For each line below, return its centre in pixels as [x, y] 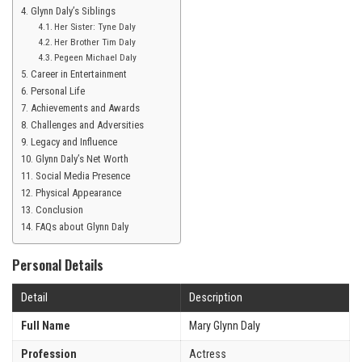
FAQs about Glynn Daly [82, 227]
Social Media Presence [82, 176]
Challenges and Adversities [87, 125]
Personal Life [57, 91]
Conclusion [59, 210]
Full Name [46, 326]
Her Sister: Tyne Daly [96, 27]
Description [216, 297]
